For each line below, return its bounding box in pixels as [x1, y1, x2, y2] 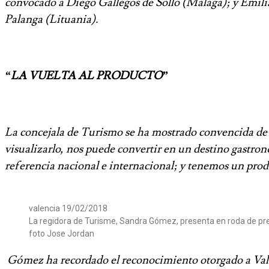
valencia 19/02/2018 [29, 204, 107, 214]
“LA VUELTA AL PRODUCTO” [5, 68, 168, 83]
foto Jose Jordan [29, 229, 94, 239]
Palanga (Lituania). [5, 12, 98, 27]
